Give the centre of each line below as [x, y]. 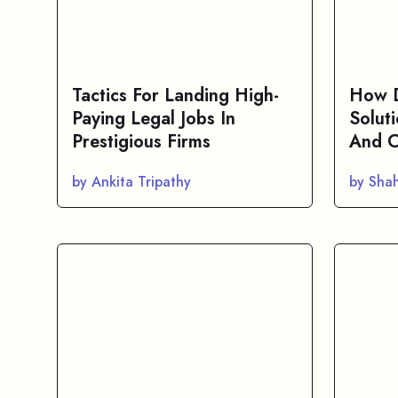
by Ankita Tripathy [131, 182]
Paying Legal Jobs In [154, 119]
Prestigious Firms [141, 142]
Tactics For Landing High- [175, 96]
